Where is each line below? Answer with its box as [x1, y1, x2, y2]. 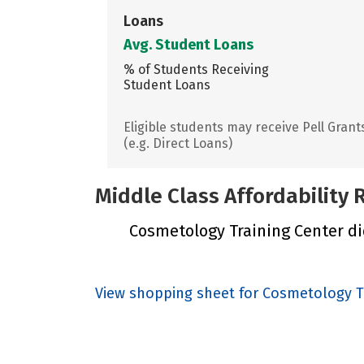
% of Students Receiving [123, 61, 269, 77]
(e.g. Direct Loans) [123, 135, 232, 151]
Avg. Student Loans [123, 35, 253, 54]
